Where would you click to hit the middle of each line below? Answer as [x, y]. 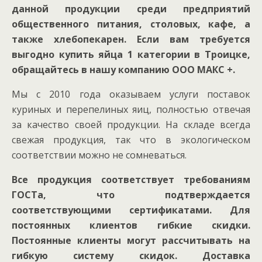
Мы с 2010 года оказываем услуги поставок [131, 94]
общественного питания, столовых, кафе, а [131, 24]
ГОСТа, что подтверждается [131, 195]
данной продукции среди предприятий [131, 9]
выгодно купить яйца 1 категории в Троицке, [131, 54]
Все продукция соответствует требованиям [131, 180]
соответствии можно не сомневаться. [99, 155]
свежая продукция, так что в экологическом [131, 140]
